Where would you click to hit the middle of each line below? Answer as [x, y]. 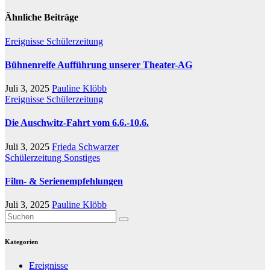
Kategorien [21, 242]
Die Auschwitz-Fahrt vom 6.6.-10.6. [77, 123]
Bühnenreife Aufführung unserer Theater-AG [99, 64]
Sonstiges [82, 157]
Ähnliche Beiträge [42, 17]
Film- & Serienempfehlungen [64, 181]
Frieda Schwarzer [85, 146]
